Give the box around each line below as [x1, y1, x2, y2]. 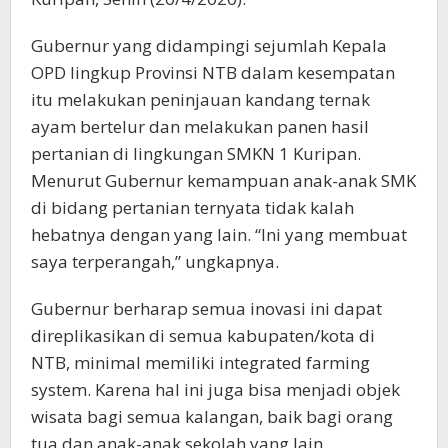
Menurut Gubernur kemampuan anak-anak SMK [31, 169, 416, 193]
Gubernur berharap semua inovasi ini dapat [31, 297, 382, 321]
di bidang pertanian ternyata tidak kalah [31, 196, 354, 220]
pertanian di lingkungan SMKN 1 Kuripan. [31, 142, 361, 166]
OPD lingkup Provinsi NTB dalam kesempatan [31, 61, 395, 85]
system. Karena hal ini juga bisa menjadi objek [31, 378, 400, 402]
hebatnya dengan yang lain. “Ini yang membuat [31, 223, 407, 247]
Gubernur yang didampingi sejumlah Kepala [31, 34, 387, 58]
